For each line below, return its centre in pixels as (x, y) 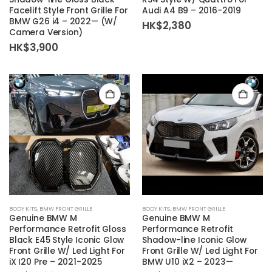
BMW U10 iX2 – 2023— (188, 262)
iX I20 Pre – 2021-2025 (56, 262)
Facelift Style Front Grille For (69, 11)
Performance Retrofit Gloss (68, 229)
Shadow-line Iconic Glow (194, 240)
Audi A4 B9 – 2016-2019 (192, 11)
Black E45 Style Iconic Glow (67, 240)
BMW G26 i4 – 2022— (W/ (63, 22)
